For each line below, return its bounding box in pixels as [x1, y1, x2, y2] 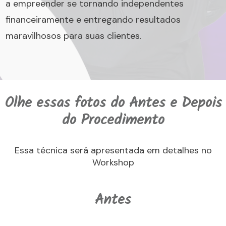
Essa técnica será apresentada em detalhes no [14, 144, 212, 156]
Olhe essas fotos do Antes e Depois [4, 94, 222, 115]
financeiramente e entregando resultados [6, 14, 181, 26]
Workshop [92, 156, 134, 168]
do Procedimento [62, 111, 164, 132]
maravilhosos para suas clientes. [6, 30, 141, 42]
